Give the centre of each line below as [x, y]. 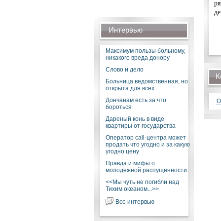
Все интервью [135, 202]
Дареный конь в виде [135, 119]
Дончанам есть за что [136, 100]
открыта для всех [130, 88]
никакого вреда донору [137, 58]
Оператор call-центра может [146, 138]
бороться [118, 107]
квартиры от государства [140, 126]
